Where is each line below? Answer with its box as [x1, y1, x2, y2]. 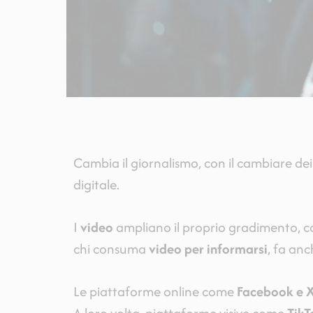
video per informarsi [148, 239, 268, 259]
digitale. [73, 175, 119, 195]
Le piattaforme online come [73, 282, 237, 302]
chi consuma [73, 239, 149, 259]
